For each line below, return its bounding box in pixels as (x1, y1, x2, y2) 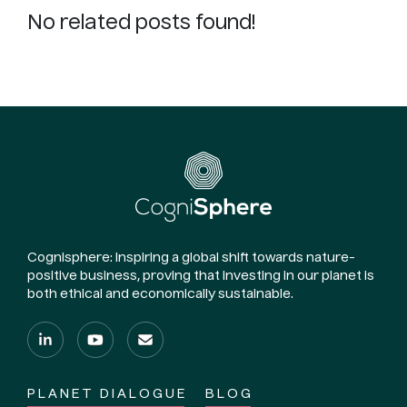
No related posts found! (27, 14, 255, 34)
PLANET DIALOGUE (27, 388, 187, 402)
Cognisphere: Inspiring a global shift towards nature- (27, 252, 355, 265)
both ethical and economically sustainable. (27, 288, 293, 302)
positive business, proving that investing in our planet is (27, 270, 374, 283)
